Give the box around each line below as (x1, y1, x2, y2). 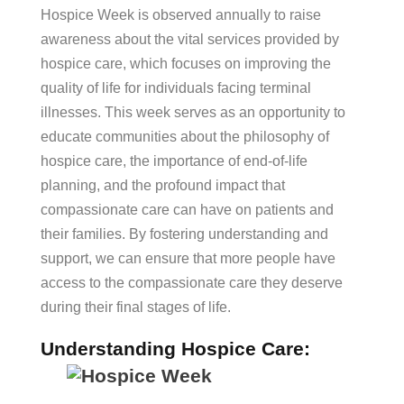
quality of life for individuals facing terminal (41, 80, 311, 96)
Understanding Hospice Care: (41, 338, 310, 359)
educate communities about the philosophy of (41, 129, 329, 144)
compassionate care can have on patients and (41, 202, 334, 217)
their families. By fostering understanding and (41, 226, 328, 242)
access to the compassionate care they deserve (41, 275, 343, 290)
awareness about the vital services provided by (41, 32, 339, 47)
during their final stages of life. (41, 299, 231, 315)
